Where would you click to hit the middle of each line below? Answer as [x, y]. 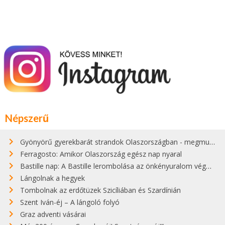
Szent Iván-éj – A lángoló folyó [70, 202]
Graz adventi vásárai [53, 214]
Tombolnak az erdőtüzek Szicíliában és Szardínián [100, 190]
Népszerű [27, 118]
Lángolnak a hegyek [52, 178]
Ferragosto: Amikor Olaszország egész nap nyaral [101, 154]
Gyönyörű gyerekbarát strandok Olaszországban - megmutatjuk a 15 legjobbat [115, 142]
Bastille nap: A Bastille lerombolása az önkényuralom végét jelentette [113, 166]
